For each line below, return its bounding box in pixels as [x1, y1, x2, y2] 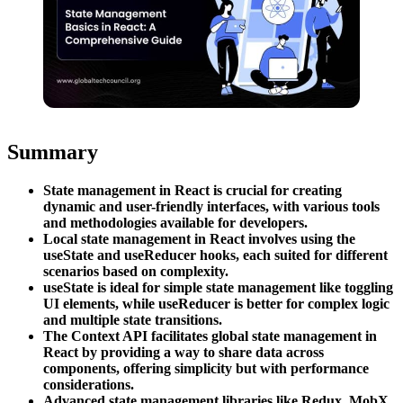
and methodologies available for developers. [43, 214, 308, 230]
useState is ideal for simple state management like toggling [43, 279, 393, 295]
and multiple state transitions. [43, 311, 222, 327]
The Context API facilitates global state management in [43, 327, 377, 344]
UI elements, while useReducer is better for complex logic [43, 295, 390, 311]
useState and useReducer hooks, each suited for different [43, 246, 388, 263]
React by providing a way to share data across [43, 344, 324, 360]
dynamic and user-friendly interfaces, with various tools [43, 198, 380, 214]
